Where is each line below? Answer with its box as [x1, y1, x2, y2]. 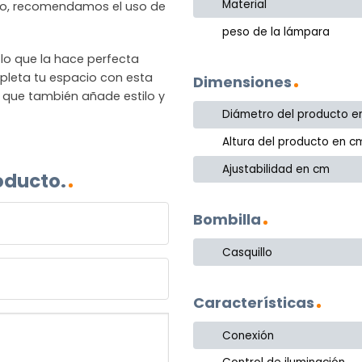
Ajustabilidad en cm [222, 161, 330, 177]
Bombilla [193, 209, 261, 230]
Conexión [222, 327, 275, 343]
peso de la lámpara [222, 23, 330, 40]
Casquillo [222, 244, 273, 260]
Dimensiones [193, 72, 292, 93]
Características [193, 293, 314, 314]
